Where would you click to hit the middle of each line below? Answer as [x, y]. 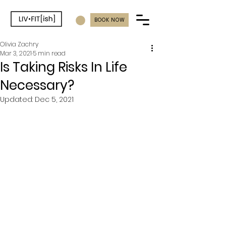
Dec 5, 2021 [54, 99]
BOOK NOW [109, 20]
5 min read [49, 53]
